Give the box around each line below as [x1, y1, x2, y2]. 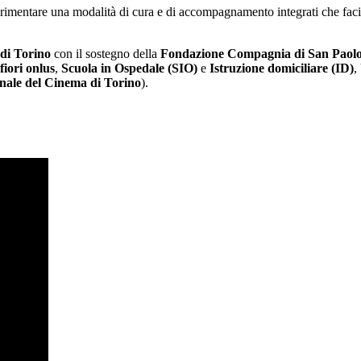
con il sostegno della [51, 46, 160, 60]
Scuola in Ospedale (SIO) [61, 60, 197, 75]
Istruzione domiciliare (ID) [210, 60, 354, 75]
